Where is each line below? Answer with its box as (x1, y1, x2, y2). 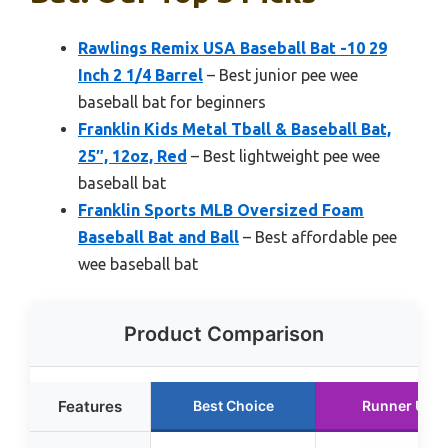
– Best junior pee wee (203, 66, 358, 85)
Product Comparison (124, 322, 324, 347)
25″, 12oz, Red (78, 147, 187, 166)
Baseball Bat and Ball (78, 228, 239, 247)
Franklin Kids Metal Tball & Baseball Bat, (78, 120, 391, 139)
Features (58, 397, 122, 417)
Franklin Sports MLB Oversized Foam (78, 201, 364, 220)
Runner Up (362, 397, 434, 415)
